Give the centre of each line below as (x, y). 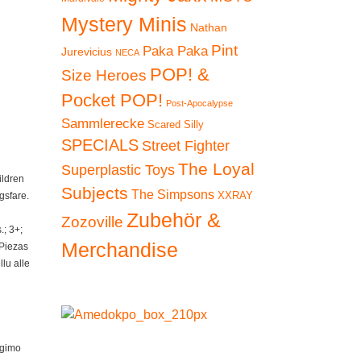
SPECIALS (100, 145)
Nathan (209, 28)
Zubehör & (174, 220)
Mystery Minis (124, 25)
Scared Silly (176, 124)
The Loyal (216, 169)
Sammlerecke (103, 123)
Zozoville (92, 222)
